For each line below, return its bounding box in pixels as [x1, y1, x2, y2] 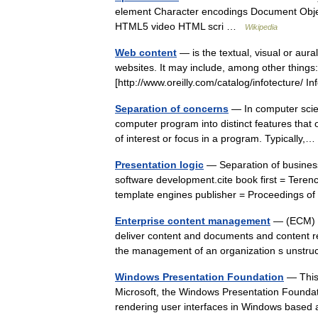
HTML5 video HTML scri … [115, 21, 245, 33]
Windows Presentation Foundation [115, 271, 284, 283]
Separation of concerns [115, 103, 229, 115]
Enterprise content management [115, 215, 270, 227]
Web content [115, 47, 177, 59]
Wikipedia [245, 23, 278, 32]
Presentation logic [115, 159, 204, 171]
